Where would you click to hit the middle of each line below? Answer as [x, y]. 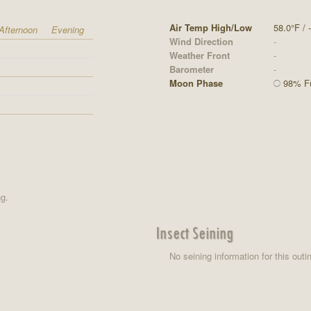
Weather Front [199, 55]
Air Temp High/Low [210, 27]
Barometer [191, 69]
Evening [68, 29]
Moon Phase [196, 83]
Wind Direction [201, 41]
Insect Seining [194, 232]
